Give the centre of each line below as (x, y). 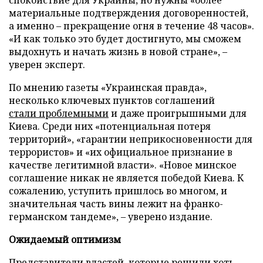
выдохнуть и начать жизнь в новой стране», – (118, 52)
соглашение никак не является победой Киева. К (126, 178)
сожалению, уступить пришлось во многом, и (118, 191)
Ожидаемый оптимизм (65, 240)
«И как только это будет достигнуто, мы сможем (125, 39)
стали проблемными (59, 113)
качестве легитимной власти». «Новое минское (123, 165)
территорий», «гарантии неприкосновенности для (131, 139)
